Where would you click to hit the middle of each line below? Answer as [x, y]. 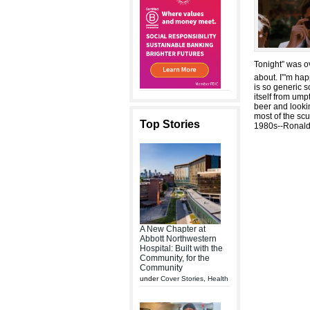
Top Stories [170, 124]
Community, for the [175, 258]
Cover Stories [182, 279]
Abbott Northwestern [178, 239]
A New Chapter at [173, 229]
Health [218, 279]
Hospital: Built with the [181, 248]
